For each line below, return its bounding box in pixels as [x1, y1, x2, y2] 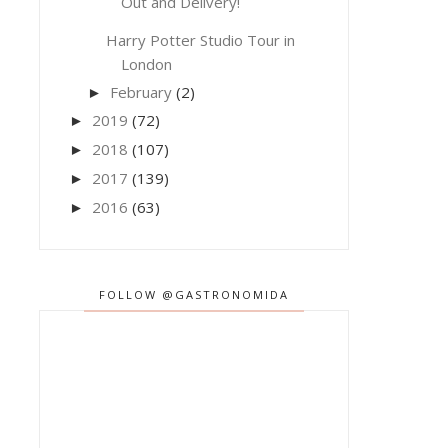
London [121, 53, 173, 74]
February [109, 81, 172, 102]
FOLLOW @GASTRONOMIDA [98, 286, 289, 302]
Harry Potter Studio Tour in [106, 29, 296, 50]
